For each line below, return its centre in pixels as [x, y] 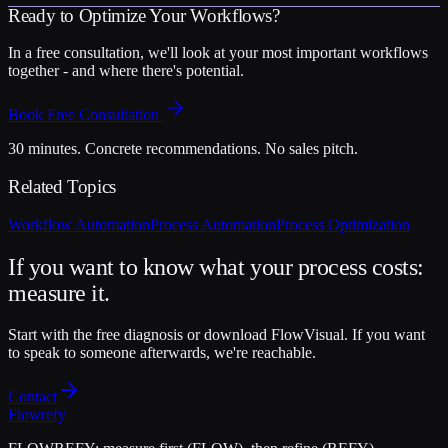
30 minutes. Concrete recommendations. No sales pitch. [183, 149]
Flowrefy [37, 414]
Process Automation [213, 224]
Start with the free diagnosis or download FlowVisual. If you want [216, 334]
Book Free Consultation [83, 115]
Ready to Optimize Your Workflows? [144, 15]
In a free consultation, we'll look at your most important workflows [218, 53]
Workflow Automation [79, 224]
